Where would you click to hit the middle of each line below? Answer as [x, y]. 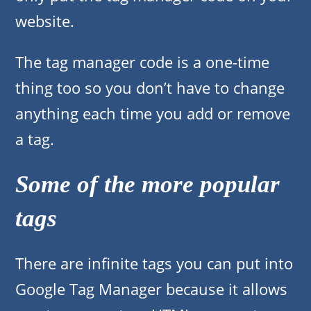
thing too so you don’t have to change [150, 88]
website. [45, 21]
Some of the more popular [148, 185]
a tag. [35, 139]
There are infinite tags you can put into [154, 263]
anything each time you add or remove [153, 114]
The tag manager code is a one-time [142, 62]
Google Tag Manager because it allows [151, 289]
